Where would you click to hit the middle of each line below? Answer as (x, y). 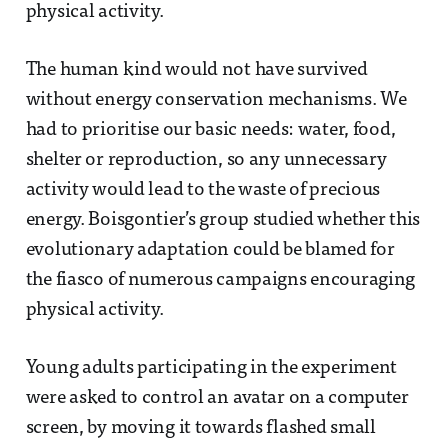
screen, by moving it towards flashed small (200, 429)
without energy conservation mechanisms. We (216, 101)
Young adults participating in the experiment (211, 369)
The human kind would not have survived (196, 71)
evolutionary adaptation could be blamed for (210, 251)
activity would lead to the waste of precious (203, 191)
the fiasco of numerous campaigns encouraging (220, 281)
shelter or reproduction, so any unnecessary (206, 161)
